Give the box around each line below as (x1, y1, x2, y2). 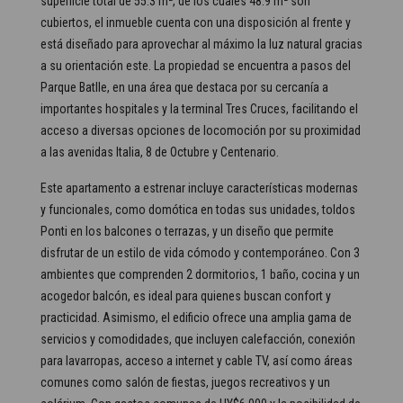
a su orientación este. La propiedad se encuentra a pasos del (40, 58, 351, 73)
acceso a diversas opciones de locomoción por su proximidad (40, 123, 361, 138)
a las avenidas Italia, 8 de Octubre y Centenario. (40, 145, 279, 159)
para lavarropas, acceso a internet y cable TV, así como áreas (40, 354, 353, 368)
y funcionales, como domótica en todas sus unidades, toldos (40, 202, 355, 217)
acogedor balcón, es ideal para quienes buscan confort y (40, 289, 331, 303)
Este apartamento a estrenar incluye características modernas (40, 181, 358, 195)
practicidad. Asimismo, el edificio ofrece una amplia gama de (40, 310, 352, 325)
